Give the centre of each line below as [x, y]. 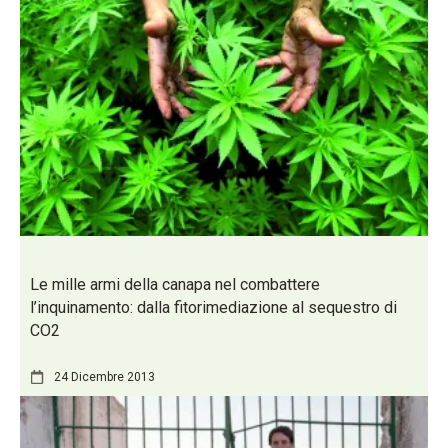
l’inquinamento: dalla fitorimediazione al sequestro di [213, 308]
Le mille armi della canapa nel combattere [175, 285]
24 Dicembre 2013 [104, 376]
